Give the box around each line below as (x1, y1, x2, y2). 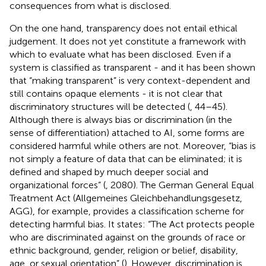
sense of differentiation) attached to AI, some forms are (9, 126, 245, 138)
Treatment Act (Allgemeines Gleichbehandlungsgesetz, (9, 192, 242, 204)
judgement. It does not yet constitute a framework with (9, 35, 246, 47)
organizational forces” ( (9, 179, 106, 191)
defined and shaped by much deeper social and (9, 166, 208, 178)
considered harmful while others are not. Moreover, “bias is (9, 140, 256, 151)
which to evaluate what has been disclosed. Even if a (9, 48, 231, 60)
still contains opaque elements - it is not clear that (9, 87, 223, 99)
